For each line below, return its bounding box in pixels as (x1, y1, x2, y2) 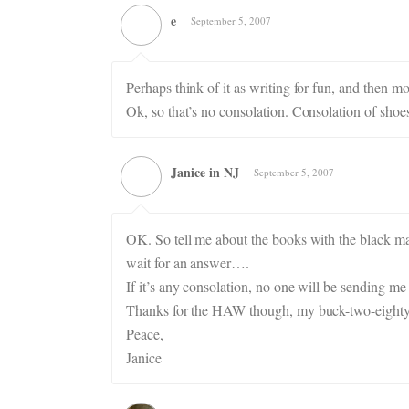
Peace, (126, 324, 163, 343)
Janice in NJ (171, 163, 239, 182)
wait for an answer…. (126, 253, 250, 272)
